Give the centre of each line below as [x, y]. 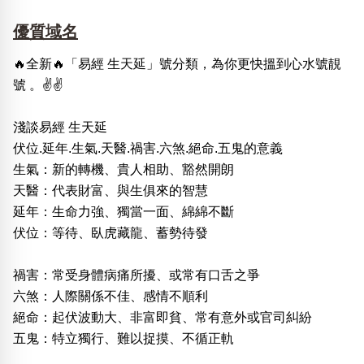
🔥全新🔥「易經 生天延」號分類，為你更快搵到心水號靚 [177, 64]
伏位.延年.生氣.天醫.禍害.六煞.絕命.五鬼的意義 [148, 149]
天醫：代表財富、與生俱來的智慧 [110, 191]
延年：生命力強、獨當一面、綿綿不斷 [123, 212]
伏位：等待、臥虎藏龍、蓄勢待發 [110, 233]
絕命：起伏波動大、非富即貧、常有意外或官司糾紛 [162, 318]
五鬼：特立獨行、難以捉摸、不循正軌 [123, 339]
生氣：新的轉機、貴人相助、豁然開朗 [123, 170]
